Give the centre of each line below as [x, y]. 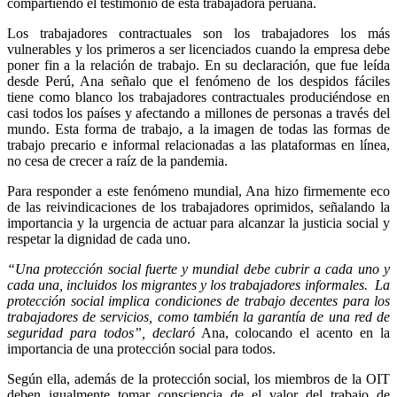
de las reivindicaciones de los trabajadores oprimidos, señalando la [198, 206]
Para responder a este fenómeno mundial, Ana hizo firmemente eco [198, 191]
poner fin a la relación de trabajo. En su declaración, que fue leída [198, 65]
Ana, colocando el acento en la [292, 332]
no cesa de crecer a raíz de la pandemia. [117, 160]
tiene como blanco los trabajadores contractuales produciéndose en [198, 97]
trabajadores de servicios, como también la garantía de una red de [198, 316]
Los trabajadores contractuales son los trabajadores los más [198, 33]
